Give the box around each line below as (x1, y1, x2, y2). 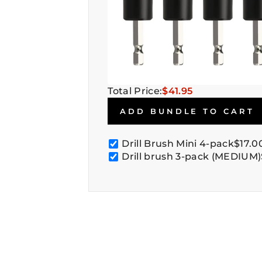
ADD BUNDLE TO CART (120, 106, 254, 116)
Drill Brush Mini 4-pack (122, 137, 234, 149)
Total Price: (108, 85, 163, 96)
